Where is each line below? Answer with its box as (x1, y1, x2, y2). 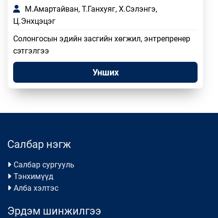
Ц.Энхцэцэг (13, 17, 55, 26)
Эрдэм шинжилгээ (7, 205, 101, 217)
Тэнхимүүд (14, 172, 54, 181)
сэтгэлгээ (13, 46, 49, 55)
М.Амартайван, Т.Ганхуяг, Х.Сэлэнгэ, (25, 4, 157, 14)
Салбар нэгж (7, 138, 71, 150)
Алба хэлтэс (14, 183, 58, 193)
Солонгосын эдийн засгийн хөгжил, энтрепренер (13, 34, 190, 43)
